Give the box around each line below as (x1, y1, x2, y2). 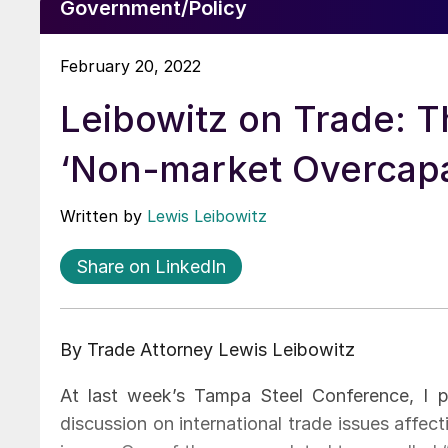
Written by (60, 205, 147, 226)
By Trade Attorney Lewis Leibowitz (60, 338, 355, 360)
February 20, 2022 (60, 55, 201, 76)
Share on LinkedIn (76, 255, 226, 277)
